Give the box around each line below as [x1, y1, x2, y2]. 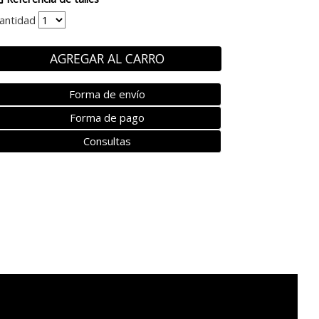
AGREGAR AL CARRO [50, 50, 164, 68]
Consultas [83, 134, 131, 149]
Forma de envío [69, 87, 145, 102]
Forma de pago [70, 110, 145, 125]
